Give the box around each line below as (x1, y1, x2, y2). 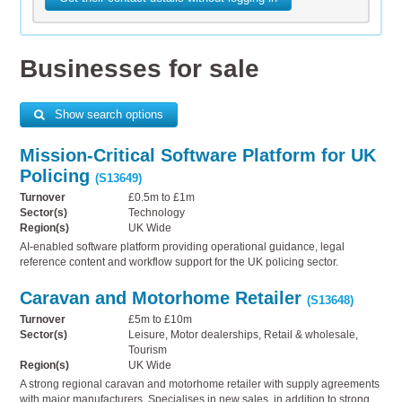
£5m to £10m (128, 312, 193, 326)
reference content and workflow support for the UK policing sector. (20, 255, 339, 268)
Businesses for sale (20, 55, 260, 83)
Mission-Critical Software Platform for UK (20, 144, 377, 165)
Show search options (50, 108, 163, 121)
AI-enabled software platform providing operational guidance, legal (20, 240, 345, 253)
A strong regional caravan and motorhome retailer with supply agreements (20, 377, 380, 390)
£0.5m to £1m (128, 190, 196, 204)
